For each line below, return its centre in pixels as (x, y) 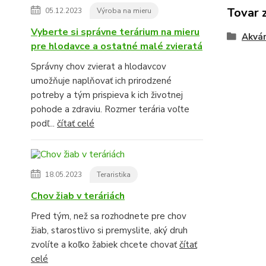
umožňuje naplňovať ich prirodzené (101, 81)
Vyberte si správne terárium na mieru (115, 32)
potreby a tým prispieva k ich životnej (107, 95)
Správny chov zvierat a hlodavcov (99, 67)
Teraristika (114, 175)
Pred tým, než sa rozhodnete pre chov (109, 216)
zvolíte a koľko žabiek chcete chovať (105, 245)
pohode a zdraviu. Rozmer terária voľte (110, 110)
